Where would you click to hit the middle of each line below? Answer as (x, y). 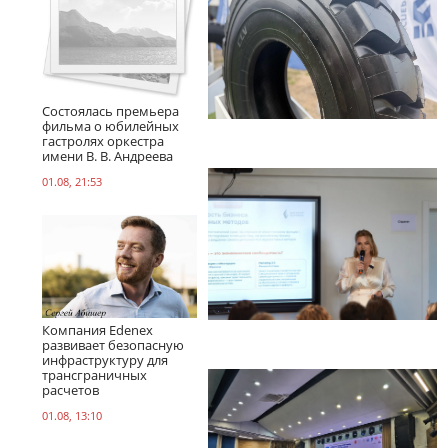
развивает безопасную (113, 344)
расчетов (70, 389)
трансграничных (94, 374)
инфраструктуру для (105, 359)
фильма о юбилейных (110, 125)
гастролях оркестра (103, 140)
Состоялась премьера (110, 110)
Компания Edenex (97, 329)
